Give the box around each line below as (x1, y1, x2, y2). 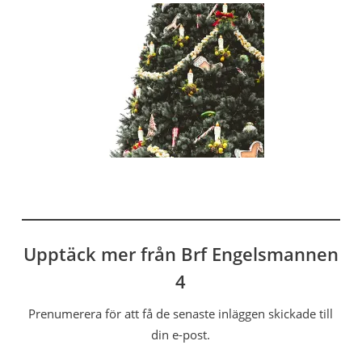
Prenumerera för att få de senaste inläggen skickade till (28, 305, 334, 322)
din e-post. (151, 326, 211, 343)
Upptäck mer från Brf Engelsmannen (23, 242, 339, 266)
